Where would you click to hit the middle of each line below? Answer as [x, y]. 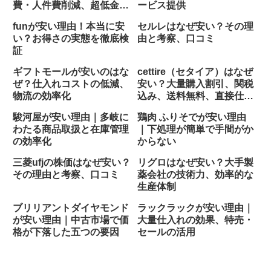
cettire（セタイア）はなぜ [195, 72]
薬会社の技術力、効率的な [195, 175]
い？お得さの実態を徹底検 [71, 39]
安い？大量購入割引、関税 [195, 84]
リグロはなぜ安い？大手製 [195, 163]
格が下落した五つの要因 [66, 232]
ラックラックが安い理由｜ [195, 208]
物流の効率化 [42, 96]
